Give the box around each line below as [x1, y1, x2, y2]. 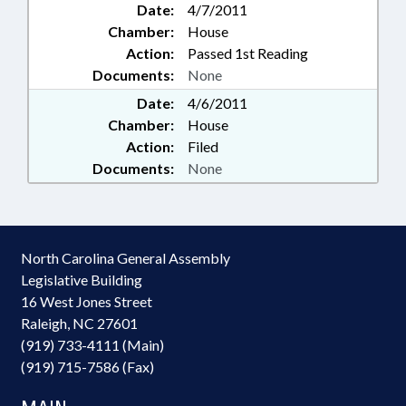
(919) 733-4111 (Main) [21, 336, 164, 354]
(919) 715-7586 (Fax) [21, 358, 154, 376]
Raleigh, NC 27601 [21, 314, 138, 333]
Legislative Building [21, 271, 142, 289]
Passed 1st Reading [188, 44, 308, 63]
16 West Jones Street [21, 293, 152, 311]
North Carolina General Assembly [21, 249, 230, 267]
